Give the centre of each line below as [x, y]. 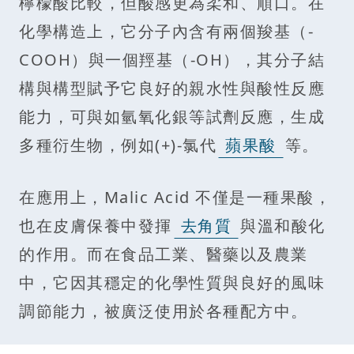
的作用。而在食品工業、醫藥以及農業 [164, 254]
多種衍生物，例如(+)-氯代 [118, 145]
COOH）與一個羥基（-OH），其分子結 [172, 60]
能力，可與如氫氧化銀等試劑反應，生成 [172, 117]
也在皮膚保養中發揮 [96, 226]
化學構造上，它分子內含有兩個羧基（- [166, 32]
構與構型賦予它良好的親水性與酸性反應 [172, 88]
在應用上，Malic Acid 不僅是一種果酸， [175, 198]
